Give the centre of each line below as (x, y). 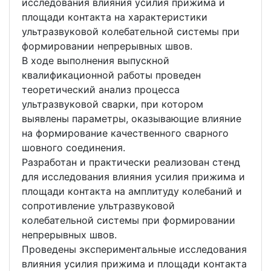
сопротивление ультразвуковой (98, 206)
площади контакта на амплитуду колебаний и (132, 191)
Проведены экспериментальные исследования (134, 250)
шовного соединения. (75, 148)
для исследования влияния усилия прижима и (133, 177)
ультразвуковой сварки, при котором (113, 104)
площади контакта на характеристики (115, 17)
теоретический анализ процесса (101, 90)
